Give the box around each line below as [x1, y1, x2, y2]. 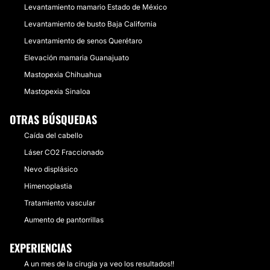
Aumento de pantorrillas [24, 215, 104, 224]
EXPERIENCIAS [10, 240, 72, 256]
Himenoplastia [24, 181, 72, 190]
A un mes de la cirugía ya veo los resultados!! [24, 259, 174, 268]
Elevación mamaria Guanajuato [24, 53, 129, 62]
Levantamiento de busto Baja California [24, 19, 157, 28]
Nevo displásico [24, 165, 78, 174]
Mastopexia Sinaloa [24, 87, 90, 96]
